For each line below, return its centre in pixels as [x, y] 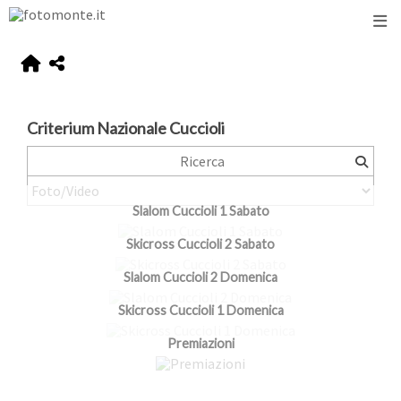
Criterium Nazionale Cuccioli [126, 128]
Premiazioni [200, 344]
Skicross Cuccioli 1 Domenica [200, 311]
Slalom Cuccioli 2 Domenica [200, 277]
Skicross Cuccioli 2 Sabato [200, 244]
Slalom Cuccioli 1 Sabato [200, 211]
